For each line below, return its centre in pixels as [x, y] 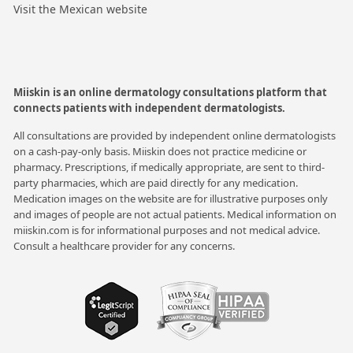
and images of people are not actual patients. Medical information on [175, 215]
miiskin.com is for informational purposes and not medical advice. [167, 230]
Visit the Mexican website [80, 9]
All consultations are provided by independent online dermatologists [175, 136]
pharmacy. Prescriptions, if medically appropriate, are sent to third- [169, 167]
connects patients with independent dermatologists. [149, 108]
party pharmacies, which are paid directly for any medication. [156, 183]
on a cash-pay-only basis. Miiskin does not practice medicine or [160, 152]
